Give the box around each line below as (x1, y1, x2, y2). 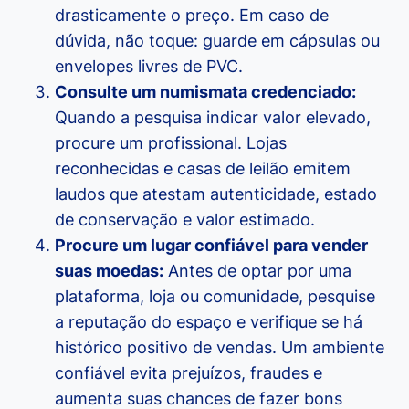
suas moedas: (55, 261, 163, 281)
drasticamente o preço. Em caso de (55, 5, 329, 26)
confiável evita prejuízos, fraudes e (55, 363, 322, 383)
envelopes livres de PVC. (55, 57, 243, 77)
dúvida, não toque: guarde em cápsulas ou (55, 31, 380, 51)
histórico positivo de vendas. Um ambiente (55, 338, 384, 358)
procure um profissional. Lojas (55, 133, 287, 153)
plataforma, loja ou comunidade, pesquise (55, 287, 375, 307)
